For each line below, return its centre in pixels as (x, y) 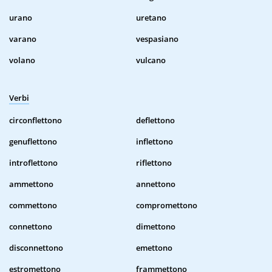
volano (22, 60)
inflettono (155, 142)
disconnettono (36, 248)
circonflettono (36, 121)
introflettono (33, 163)
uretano (151, 18)
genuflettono (33, 142)
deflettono (155, 121)
